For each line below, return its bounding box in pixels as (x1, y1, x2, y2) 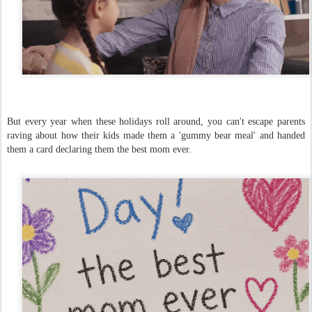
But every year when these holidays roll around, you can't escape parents (7, 116, 305, 127)
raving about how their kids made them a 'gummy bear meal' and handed (7, 130, 305, 141)
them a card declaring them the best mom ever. (7, 143, 192, 155)
